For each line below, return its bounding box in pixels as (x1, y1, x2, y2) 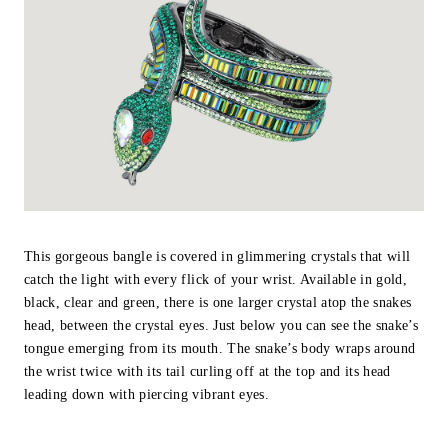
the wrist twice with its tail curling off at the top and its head (24, 363, 391, 379)
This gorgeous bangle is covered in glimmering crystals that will (24, 248, 411, 264)
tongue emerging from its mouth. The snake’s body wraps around (24, 340, 416, 356)
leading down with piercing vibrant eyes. (24, 386, 270, 402)
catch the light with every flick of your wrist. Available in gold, (24, 271, 408, 287)
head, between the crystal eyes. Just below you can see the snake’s (24, 317, 419, 333)
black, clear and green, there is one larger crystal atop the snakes (24, 294, 412, 310)
